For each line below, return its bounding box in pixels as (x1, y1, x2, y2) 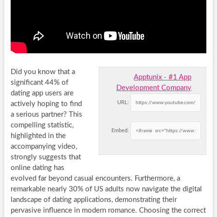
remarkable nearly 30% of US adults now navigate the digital (10, 185, 202, 193)
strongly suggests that (10, 153, 81, 161)
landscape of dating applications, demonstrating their (10, 196, 177, 203)
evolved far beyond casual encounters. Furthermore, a (10, 174, 180, 182)
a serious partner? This (10, 110, 82, 118)
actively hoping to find (10, 100, 82, 108)
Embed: (111, 127, 129, 133)
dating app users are (10, 89, 74, 97)
